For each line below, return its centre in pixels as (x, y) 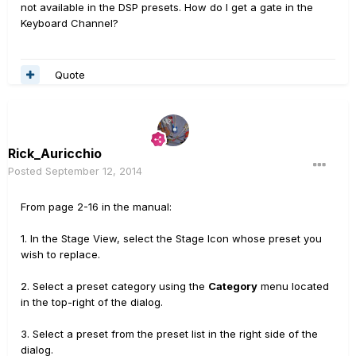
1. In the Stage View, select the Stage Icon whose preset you (171, 238)
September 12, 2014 (94, 171)
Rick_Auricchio (55, 153)
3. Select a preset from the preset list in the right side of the (169, 334)
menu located (293, 286)
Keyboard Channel (67, 23)
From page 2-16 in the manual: (96, 207)
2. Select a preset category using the (114, 286)
